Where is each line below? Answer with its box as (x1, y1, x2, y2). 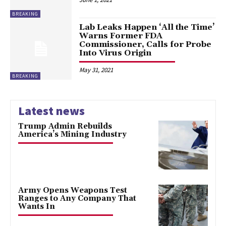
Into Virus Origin (79, 48, 152, 59)
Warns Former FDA (79, 31, 163, 41)
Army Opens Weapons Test (18, 186, 127, 196)
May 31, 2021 (79, 66, 114, 75)
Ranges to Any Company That (18, 194, 136, 204)
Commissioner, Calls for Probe (79, 39, 212, 50)
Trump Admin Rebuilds (18, 121, 112, 131)
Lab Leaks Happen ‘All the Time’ (79, 22, 215, 33)
